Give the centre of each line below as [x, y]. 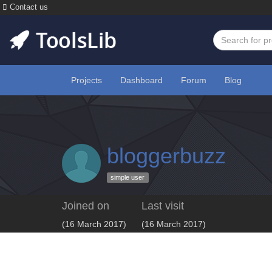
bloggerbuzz [166, 156]
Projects [87, 80]
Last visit [163, 206]
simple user [128, 178]
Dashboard [141, 80]
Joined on [86, 206]
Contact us [28, 7]
